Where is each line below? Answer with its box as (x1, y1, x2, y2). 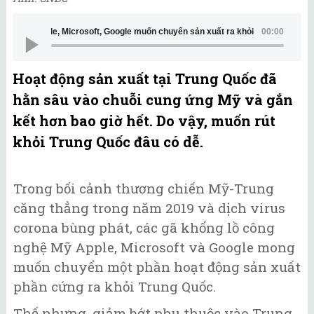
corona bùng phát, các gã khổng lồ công (13, 218, 275, 236)
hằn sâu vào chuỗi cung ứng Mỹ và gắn (13, 90, 293, 109)
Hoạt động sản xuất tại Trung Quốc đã (13, 69, 277, 88)
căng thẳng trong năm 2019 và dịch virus (13, 198, 285, 217)
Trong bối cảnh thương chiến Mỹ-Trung (13, 179, 274, 197)
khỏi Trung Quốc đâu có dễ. (13, 132, 203, 151)
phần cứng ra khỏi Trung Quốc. (13, 277, 216, 295)
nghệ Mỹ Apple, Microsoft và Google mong (13, 238, 295, 256)
